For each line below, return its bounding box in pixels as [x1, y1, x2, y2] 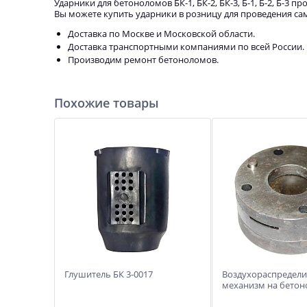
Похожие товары [54, 95, 159, 111]
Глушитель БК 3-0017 [64, 268, 153, 280]
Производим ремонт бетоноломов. [68, 53, 219, 66]
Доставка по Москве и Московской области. [68, 27, 255, 40]
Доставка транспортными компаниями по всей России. [68, 40, 304, 53]
